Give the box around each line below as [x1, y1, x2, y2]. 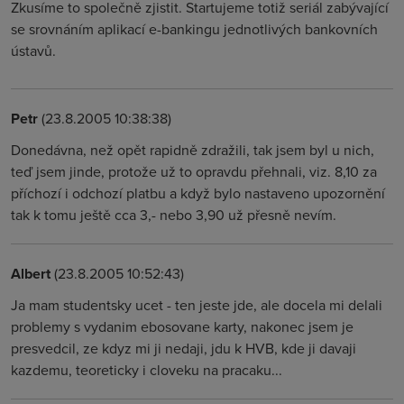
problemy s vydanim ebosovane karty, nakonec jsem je [11, 317, 353, 336]
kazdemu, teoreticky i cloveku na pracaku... [11, 360, 282, 380]
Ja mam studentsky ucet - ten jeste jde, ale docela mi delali [11, 295, 382, 315]
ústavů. [11, 41, 56, 60]
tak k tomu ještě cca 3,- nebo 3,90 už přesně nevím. [11, 205, 336, 225]
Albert [11, 263, 50, 284]
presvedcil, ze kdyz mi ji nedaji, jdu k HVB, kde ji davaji [11, 338, 356, 358]
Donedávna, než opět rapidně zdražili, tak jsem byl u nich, [11, 140, 374, 160]
